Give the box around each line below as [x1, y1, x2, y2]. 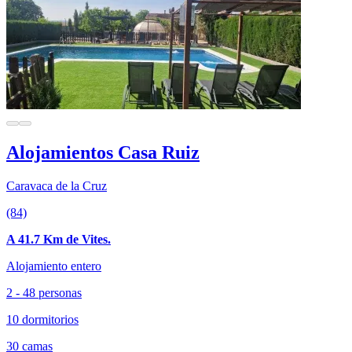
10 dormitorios [6, 312, 79, 326]
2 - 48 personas [6, 285, 82, 299]
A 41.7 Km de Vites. [6, 232, 111, 246]
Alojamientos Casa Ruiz [6, 141, 200, 163]
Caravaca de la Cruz [6, 178, 107, 192]
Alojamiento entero [6, 258, 101, 273]
